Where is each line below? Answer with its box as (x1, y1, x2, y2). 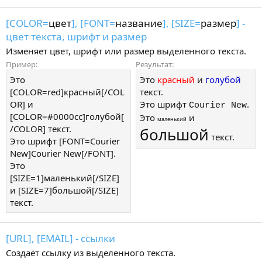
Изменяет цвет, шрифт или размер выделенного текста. (6, 44, 246, 57)
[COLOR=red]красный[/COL (10, 86, 125, 98)
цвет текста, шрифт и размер (6, 29, 147, 43)
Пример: (6, 59, 37, 70)
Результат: (136, 59, 174, 70)
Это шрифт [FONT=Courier (10, 135, 120, 147)
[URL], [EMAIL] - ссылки (6, 232, 115, 245)
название (115, 16, 163, 30)
